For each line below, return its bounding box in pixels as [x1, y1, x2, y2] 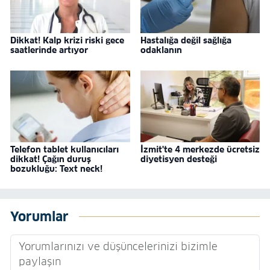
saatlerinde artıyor [10, 45, 88, 56]
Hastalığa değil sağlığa [140, 35, 231, 46]
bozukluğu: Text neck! [10, 163, 102, 174]
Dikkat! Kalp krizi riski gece [10, 35, 124, 46]
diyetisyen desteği [140, 153, 217, 165]
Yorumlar [10, 209, 69, 225]
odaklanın [140, 45, 182, 56]
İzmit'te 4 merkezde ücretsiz [140, 143, 260, 155]
